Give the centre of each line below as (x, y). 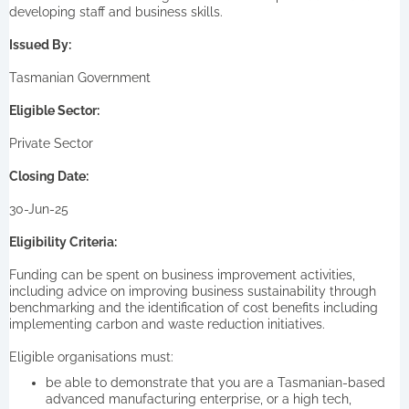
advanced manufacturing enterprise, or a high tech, (199, 399)
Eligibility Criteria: (63, 241)
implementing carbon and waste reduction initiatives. (167, 324)
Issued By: (40, 44)
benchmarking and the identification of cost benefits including (194, 307)
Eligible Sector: (54, 110)
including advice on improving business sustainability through (193, 291)
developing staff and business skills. (116, 11)
